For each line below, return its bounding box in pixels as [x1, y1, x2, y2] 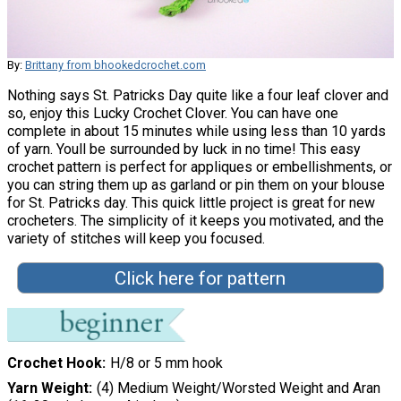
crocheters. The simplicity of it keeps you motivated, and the [7, 211, 384, 229]
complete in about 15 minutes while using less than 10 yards [7, 122, 386, 140]
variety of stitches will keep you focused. [7, 229, 265, 247]
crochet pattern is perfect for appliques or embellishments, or [7, 158, 392, 175]
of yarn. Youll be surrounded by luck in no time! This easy [7, 140, 361, 158]
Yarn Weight [7, 379, 89, 397]
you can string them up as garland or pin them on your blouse [7, 175, 385, 193]
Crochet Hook [7, 354, 102, 371]
